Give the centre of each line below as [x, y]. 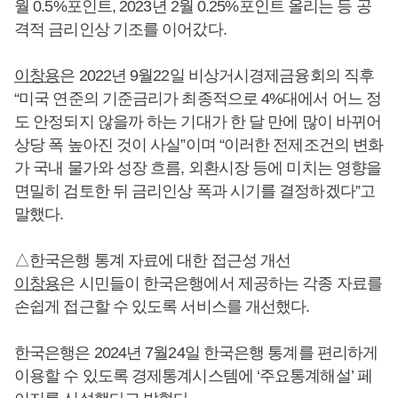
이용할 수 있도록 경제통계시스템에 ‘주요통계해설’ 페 [193, 376]
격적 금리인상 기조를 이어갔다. [120, 29]
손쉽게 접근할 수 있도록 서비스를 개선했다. [162, 306]
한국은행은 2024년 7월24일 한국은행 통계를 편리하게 [196, 353]
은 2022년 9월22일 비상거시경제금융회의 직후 [217, 76]
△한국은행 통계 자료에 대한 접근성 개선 [153, 260]
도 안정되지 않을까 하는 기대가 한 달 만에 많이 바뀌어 [198, 122]
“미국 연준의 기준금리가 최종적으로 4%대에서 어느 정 [198, 99]
